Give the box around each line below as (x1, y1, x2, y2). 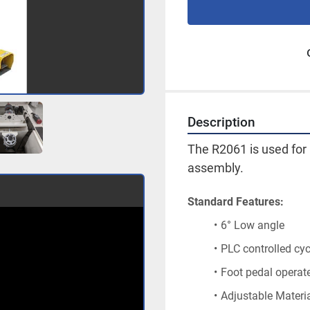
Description (188, 115, 255, 130)
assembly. (188, 161, 244, 175)
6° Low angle (220, 219, 284, 232)
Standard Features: (188, 195, 284, 208)
